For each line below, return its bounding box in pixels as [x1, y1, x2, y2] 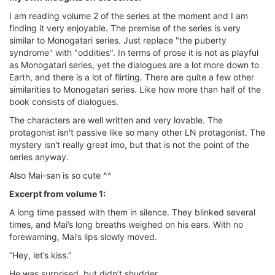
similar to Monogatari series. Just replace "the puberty [9, 35, 227, 46]
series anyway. [9, 152, 69, 163]
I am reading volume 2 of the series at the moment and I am [9, 10, 248, 21]
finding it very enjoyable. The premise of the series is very [9, 23, 241, 34]
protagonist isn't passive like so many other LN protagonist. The [9, 127, 265, 138]
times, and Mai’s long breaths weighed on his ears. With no [9, 219, 243, 230]
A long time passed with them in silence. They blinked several [9, 207, 255, 218]
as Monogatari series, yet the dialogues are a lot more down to [9, 60, 259, 71]
